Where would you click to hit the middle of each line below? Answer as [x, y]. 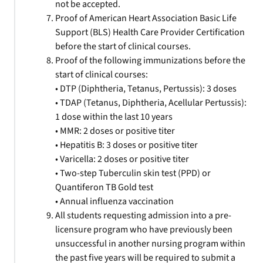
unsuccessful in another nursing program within [150, 244]
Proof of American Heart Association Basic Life [146, 18]
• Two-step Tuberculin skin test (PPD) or [133, 173]
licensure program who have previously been [144, 230]
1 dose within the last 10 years [114, 117]
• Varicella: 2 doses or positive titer [122, 159]
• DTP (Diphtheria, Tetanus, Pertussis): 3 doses [146, 89]
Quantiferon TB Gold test [104, 187]
